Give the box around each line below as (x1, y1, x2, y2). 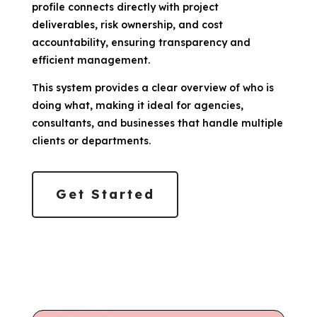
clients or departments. (31, 134, 151, 147)
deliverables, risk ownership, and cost (31, 18, 223, 31)
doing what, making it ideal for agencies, (31, 98, 243, 112)
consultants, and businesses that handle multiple (31, 116, 283, 129)
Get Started (55, 185, 155, 202)
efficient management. (31, 53, 150, 67)
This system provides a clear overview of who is (31, 81, 274, 94)
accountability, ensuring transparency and (31, 35, 250, 49)
